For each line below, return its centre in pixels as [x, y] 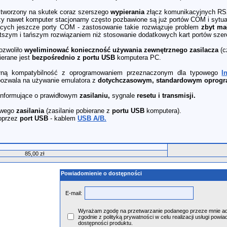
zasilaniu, [96, 96]
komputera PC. [138, 58]
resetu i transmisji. [165, 96]
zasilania [30, 111]
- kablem [63, 118]
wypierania [127, 12]
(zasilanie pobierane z [78, 111]
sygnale [123, 96]
